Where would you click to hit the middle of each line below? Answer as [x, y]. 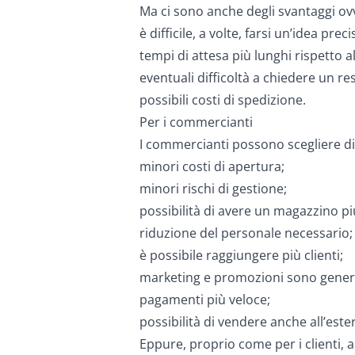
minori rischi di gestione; [213, 189]
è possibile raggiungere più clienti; [241, 255]
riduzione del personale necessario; [246, 233]
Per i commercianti [196, 122]
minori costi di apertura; [212, 166]
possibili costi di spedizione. [223, 100]
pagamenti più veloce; [205, 300]
